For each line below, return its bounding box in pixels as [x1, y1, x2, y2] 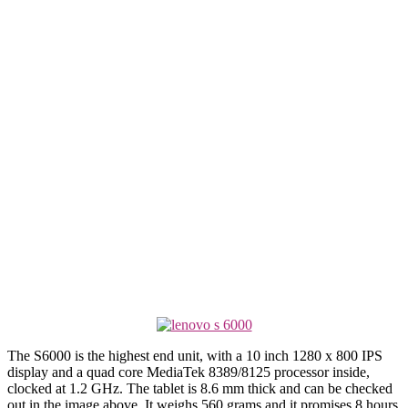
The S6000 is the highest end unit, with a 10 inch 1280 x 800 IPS [7, 347, 382, 363]
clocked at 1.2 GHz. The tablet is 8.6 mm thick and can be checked [7, 380, 393, 396]
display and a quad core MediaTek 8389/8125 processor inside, [7, 363, 370, 380]
